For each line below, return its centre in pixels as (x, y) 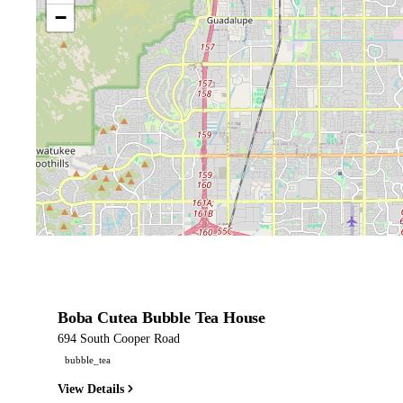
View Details (91, 389)
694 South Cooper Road (119, 338)
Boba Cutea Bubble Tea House (162, 317)
